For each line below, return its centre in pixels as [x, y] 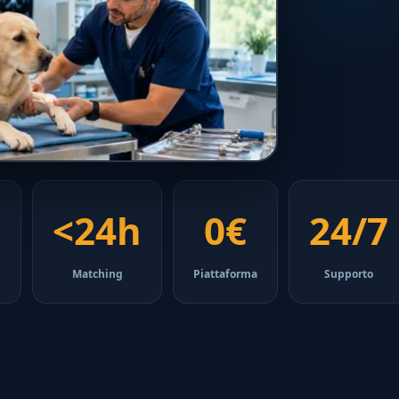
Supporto [349, 273]
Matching [97, 273]
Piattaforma [225, 273]
